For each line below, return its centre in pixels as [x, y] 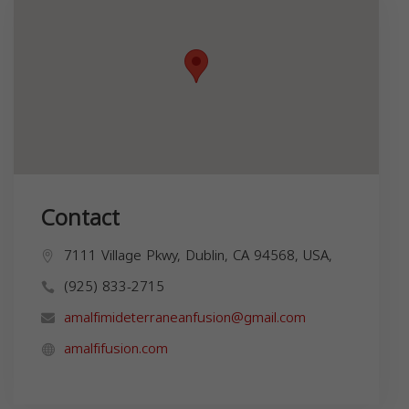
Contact [80, 218]
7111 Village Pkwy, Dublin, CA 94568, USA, [198, 255]
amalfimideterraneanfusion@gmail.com [185, 317]
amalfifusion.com [116, 348]
